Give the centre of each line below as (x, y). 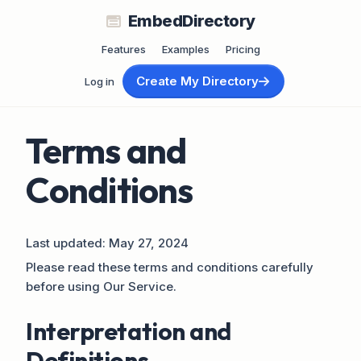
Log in (100, 81)
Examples (185, 49)
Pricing (243, 49)
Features (123, 49)
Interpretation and (129, 331)
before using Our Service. (101, 286)
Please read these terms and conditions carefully (170, 267)
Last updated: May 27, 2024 (107, 243)
